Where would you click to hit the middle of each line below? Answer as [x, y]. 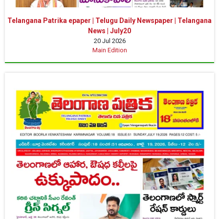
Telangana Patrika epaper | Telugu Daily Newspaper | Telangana [109, 21]
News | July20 [109, 31]
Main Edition [109, 50]
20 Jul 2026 [109, 41]
